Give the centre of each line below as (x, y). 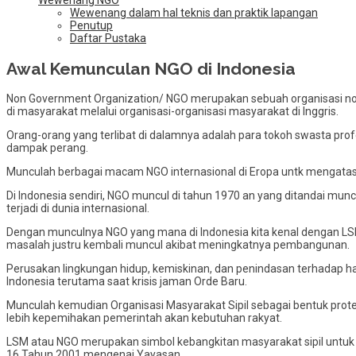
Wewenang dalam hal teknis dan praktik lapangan (194, 13)
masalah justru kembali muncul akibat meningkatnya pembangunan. (178, 244)
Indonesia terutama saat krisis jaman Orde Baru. (127, 281)
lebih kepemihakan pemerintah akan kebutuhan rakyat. (144, 317)
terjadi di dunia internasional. (78, 208)
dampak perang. (47, 147)
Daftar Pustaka (108, 39)
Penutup (91, 26)
